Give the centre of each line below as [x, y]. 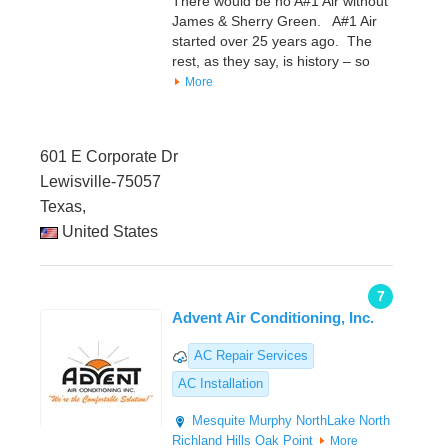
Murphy [270, 421]
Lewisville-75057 [100, 182]
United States [108, 232]
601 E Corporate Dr [109, 157]
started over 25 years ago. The [272, 41]
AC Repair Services [251, 356]
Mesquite [218, 421]
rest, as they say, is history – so [271, 61]
